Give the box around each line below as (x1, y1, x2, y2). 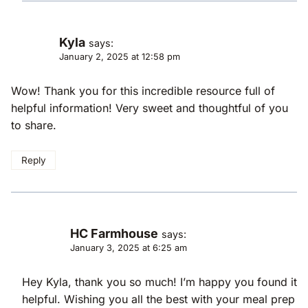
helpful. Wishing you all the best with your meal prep (22, 292, 295, 307)
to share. (11, 118, 56, 132)
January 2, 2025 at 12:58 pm (59, 51, 180, 62)
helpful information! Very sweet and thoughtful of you (11, 100, 288, 115)
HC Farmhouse (70, 226, 158, 241)
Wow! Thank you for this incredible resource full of (11, 83, 275, 98)
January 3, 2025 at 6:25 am (70, 243, 187, 254)
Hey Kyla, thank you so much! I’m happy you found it (22, 275, 297, 289)
